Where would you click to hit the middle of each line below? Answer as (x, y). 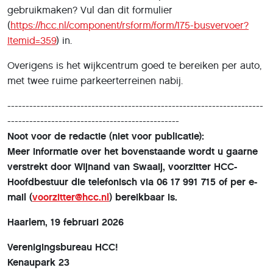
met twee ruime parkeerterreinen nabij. (95, 80)
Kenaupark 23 (38, 262)
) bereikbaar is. (143, 197)
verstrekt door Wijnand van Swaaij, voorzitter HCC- (122, 166)
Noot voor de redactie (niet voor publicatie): (106, 136)
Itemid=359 (32, 40)
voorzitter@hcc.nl (71, 197)
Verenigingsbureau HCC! (63, 247)
